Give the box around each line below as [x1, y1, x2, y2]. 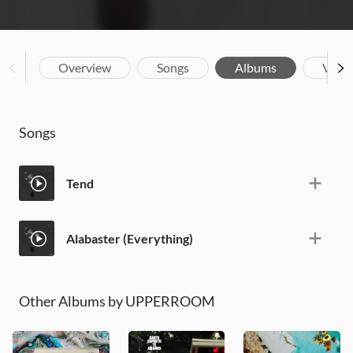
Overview [58, 60, 111, 75]
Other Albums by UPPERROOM [19, 292, 215, 310]
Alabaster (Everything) [66, 230, 193, 246]
